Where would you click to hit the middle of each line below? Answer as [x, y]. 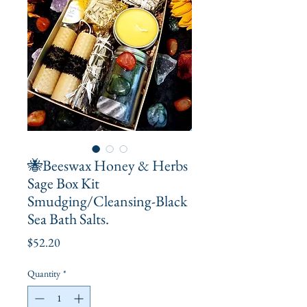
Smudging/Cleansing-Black [107, 201]
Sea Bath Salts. [68, 219]
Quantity [44, 273]
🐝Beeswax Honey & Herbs [108, 165]
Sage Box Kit [63, 183]
